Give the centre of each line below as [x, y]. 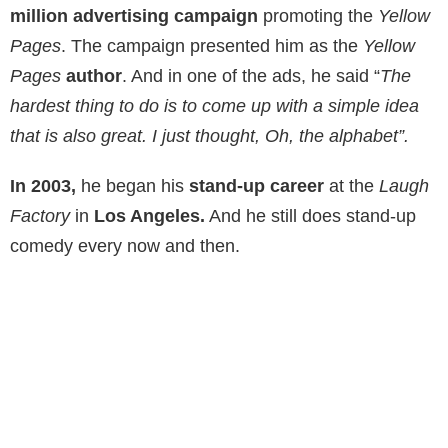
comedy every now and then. [125, 245]
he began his [132, 185]
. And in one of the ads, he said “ [251, 75]
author [94, 75]
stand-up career [256, 185]
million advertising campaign [134, 15]
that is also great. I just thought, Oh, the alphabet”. [209, 135]
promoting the [315, 15]
